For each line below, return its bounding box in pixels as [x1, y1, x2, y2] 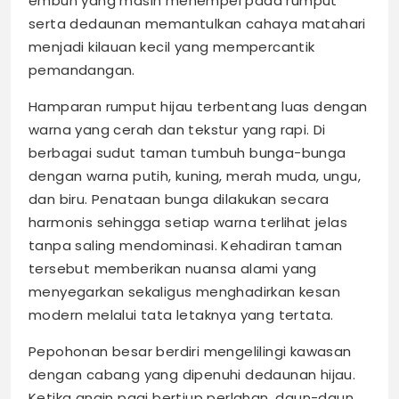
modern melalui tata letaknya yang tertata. [28, 305, 334, 325]
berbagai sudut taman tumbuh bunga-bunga [28, 143, 346, 163]
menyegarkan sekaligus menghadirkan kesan [28, 282, 340, 302]
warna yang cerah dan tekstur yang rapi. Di [28, 120, 326, 140]
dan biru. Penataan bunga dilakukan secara [28, 190, 330, 209]
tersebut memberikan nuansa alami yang [28, 259, 317, 279]
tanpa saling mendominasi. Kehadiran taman [28, 236, 343, 256]
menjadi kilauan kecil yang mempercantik [28, 37, 315, 57]
